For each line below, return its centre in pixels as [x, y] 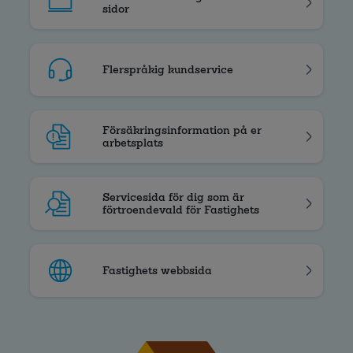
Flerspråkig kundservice [168, 69]
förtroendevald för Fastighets [181, 209]
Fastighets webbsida [157, 270]
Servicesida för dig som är [173, 197]
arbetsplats [133, 142]
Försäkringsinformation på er [182, 130]
